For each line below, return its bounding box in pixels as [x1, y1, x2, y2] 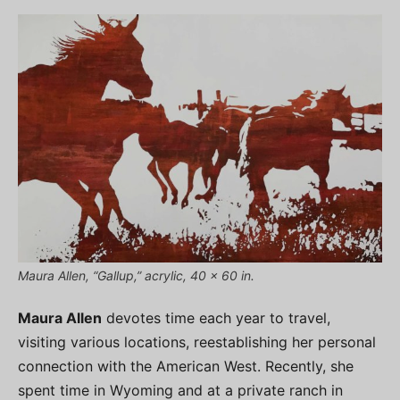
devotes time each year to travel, [102, 309, 330, 328]
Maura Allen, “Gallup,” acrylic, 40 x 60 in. [18, 268, 254, 284]
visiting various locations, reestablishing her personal [18, 333, 376, 352]
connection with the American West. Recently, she [18, 357, 354, 376]
